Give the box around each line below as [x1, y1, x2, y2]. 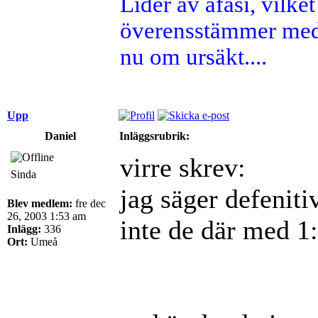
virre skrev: [120, 152, 246, 182]
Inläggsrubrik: [119, 129, 190, 142]
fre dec [72, 197, 106, 209]
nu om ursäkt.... [120, 43, 267, 70]
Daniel [45, 129, 76, 142]
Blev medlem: [7, 197, 72, 209]
